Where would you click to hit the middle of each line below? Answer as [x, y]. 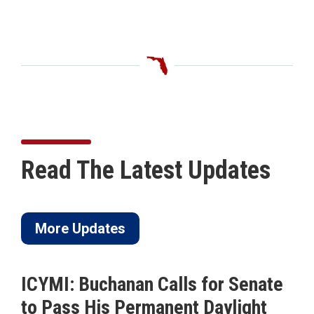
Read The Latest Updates [146, 170]
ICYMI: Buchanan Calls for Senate [152, 284]
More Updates [80, 228]
